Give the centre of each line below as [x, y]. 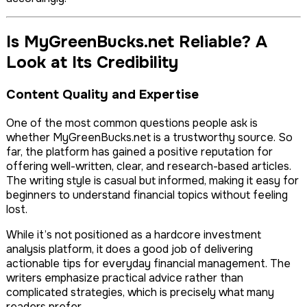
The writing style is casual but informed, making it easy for [152, 180]
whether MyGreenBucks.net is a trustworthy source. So [149, 137]
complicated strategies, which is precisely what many [140, 292]
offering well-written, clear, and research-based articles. [149, 166]
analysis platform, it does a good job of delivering [130, 249]
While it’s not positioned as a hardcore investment [134, 234]
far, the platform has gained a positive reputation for [139, 151]
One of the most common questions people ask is [132, 123]
